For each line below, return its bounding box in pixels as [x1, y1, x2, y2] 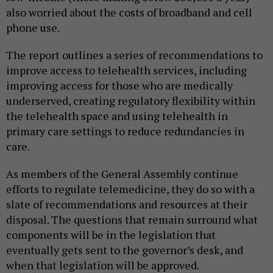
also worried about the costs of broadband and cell [6, 5, 252, 20]
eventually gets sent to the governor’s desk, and [6, 243, 243, 258]
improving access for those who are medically [6, 78, 233, 93]
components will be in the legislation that [6, 227, 216, 243]
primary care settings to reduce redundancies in [6, 124, 244, 139]
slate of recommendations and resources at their [6, 197, 247, 212]
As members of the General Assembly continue [6, 166, 238, 182]
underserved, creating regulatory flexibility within [6, 93, 255, 108]
